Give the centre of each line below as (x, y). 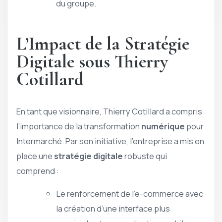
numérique (163, 126)
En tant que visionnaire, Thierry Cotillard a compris (109, 111)
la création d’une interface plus (113, 209)
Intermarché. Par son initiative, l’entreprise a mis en (110, 141)
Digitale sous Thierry (92, 62)
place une (35, 156)
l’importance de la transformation (79, 126)
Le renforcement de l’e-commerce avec (130, 194)
